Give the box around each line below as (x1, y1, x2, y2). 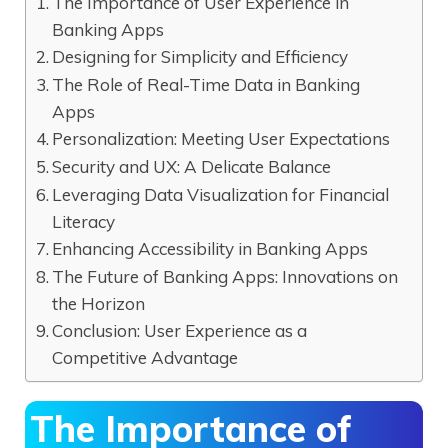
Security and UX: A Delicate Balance (52, 155, 332, 177)
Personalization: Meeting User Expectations (52, 127, 391, 149)
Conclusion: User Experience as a (52, 319, 308, 341)
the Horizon (52, 292, 146, 314)
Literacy (52, 210, 116, 232)
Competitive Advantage (52, 346, 239, 368)
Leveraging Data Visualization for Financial (52, 183, 390, 205)
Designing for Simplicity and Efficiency (52, 45, 349, 67)
